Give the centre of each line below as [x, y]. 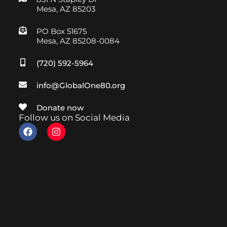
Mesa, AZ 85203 [66, 9]
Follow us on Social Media [74, 118]
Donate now [60, 108]
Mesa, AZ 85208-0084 [78, 41]
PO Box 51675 [61, 31]
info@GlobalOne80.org [81, 85]
